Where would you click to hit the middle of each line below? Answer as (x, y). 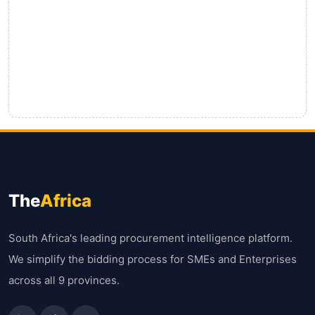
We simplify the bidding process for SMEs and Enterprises (153, 259)
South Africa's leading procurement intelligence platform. (150, 238)
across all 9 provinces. (64, 280)
